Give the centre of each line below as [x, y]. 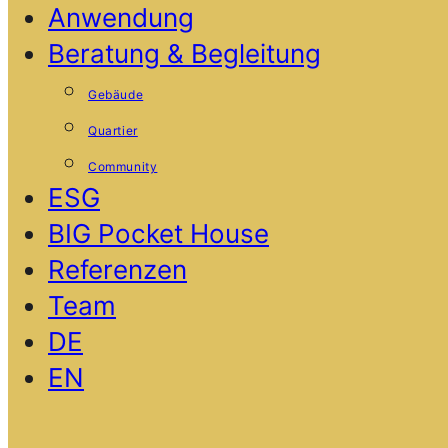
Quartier [113, 130]
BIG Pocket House [158, 233]
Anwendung [121, 17]
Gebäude [116, 94]
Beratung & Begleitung [184, 53]
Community [123, 166]
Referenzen [117, 269]
